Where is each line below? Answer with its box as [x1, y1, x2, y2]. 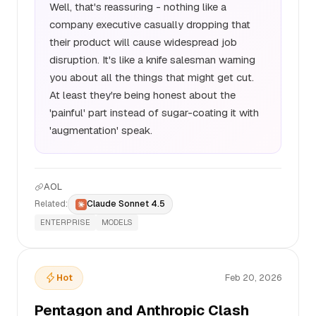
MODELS [102, 217, 133, 227]
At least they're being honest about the [49, 88, 236, 102]
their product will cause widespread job [49, 35, 237, 49]
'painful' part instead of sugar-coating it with [49, 106, 259, 119]
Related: [35, 198, 68, 209]
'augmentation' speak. [49, 123, 152, 137]
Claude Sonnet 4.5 [87, 198, 165, 209]
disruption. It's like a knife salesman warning [49, 53, 255, 66]
